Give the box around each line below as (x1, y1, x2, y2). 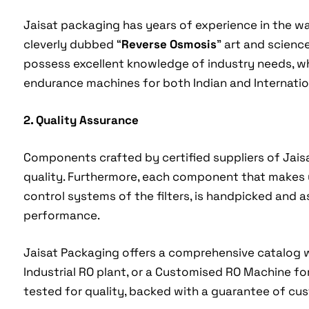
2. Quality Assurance (23, 112, 139, 128)
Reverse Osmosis (121, 37, 217, 52)
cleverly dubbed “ (23, 37, 121, 52)
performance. (23, 208, 100, 223)
